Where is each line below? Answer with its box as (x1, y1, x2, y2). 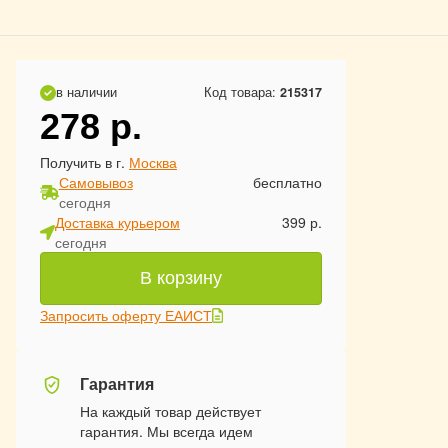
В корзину (140, 268, 222, 288)
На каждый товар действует (80, 401, 261, 421)
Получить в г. (40, 152, 129, 172)
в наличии (56, 83, 117, 101)
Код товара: (204, 83, 280, 101)
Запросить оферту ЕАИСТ (40, 305, 212, 325)
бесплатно (253, 172, 322, 192)
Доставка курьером (55, 212, 180, 232)
